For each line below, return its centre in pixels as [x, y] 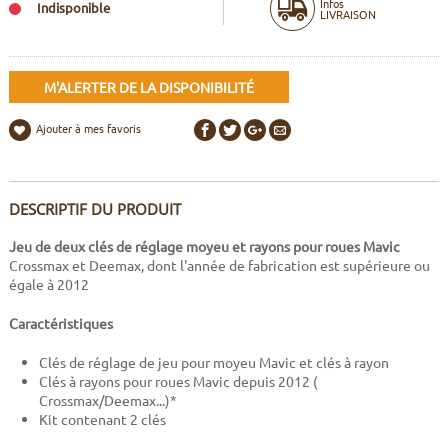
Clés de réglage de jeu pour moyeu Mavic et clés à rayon [213, 362]
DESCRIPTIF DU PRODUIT [94, 209]
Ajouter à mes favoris [88, 128]
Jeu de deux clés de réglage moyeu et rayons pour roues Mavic [204, 246]
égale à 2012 [48, 284]
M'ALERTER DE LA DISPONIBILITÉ [148, 87]
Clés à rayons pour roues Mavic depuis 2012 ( [178, 381]
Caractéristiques [60, 323]
